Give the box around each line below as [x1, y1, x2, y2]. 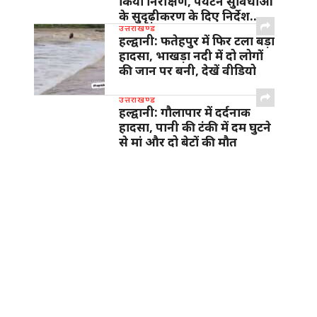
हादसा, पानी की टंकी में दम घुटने [119, 119, 271, 136]
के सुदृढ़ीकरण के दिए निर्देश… [119, 8, 260, 25]
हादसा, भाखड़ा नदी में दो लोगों [119, 47, 263, 64]
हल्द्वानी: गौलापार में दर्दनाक [119, 104, 250, 121]
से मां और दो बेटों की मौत [119, 134, 237, 151]
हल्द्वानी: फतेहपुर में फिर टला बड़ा [119, 33, 275, 50]
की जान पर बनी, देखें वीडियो [119, 62, 256, 79]
